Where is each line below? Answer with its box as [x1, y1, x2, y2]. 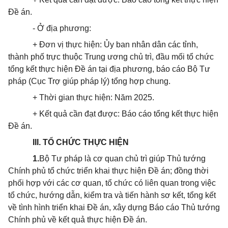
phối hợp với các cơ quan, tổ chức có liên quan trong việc [8, 179, 216, 187]
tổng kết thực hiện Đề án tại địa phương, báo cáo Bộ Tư [8, 65, 210, 73]
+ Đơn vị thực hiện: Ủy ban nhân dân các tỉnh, [33, 40, 198, 49]
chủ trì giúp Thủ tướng [125, 154, 206, 163]
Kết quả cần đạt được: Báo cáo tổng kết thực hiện [39, 109, 218, 118]
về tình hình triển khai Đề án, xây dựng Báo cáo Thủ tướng [8, 203, 220, 212]
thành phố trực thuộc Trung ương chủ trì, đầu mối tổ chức [8, 52, 214, 61]
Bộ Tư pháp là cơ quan [39, 154, 125, 163]
